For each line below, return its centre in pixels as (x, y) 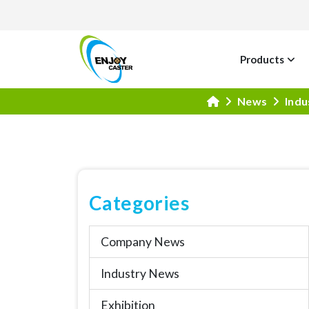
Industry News (140, 273)
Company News (142, 241)
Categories (139, 202)
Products (262, 59)
